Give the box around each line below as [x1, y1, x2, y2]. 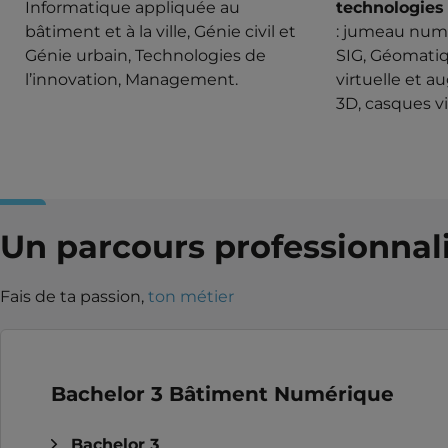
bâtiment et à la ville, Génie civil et [25, 21, 296, 41]
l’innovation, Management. [25, 69, 238, 89]
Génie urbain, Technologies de [25, 45, 266, 65]
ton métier [148, 286, 234, 306]
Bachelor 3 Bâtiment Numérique [51, 381, 394, 406]
